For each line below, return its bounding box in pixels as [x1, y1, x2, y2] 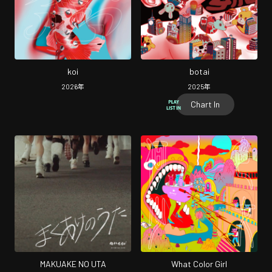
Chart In [191, 99, 220, 110]
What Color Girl [171, 258, 227, 269]
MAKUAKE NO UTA [39, 258, 106, 269]
